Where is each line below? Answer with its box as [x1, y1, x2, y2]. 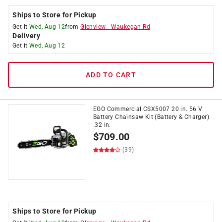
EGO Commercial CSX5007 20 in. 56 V [93, 106, 203, 112]
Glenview [80, 23, 106, 30]
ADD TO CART [86, 71, 136, 79]
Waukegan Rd [111, 23, 151, 30]
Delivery [12, 32, 40, 40]
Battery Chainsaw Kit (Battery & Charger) [93, 113, 209, 120]
